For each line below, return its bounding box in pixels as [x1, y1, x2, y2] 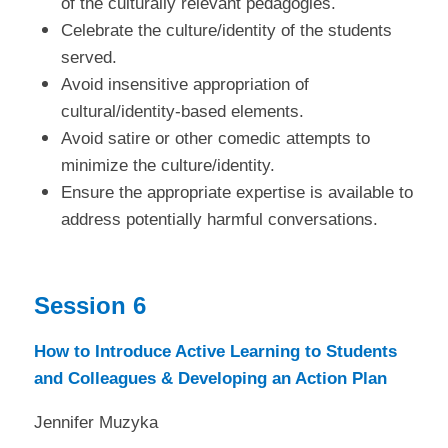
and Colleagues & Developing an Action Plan [33, 369, 387, 389]
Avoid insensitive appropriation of [60, 74, 309, 94]
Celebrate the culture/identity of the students [60, 20, 392, 40]
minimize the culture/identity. [60, 155, 275, 175]
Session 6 [33, 292, 146, 320]
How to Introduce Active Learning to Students [33, 342, 397, 362]
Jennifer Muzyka [33, 412, 158, 432]
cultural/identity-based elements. [60, 101, 304, 121]
